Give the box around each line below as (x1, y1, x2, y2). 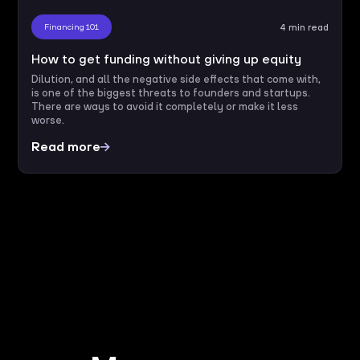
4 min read (279, 22, 329, 33)
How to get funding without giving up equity (31, 51, 302, 67)
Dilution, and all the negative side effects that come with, (31, 73, 321, 86)
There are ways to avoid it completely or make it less (31, 100, 299, 113)
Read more (31, 139, 101, 154)
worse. (31, 114, 65, 127)
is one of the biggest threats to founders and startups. (31, 87, 311, 100)
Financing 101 (44, 22, 100, 32)
